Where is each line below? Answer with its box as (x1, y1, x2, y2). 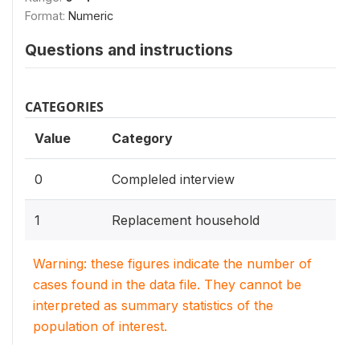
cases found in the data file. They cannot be (33, 276, 301, 292)
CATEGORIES (25, 98, 104, 116)
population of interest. (33, 318, 167, 334)
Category (112, 130, 173, 146)
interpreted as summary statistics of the (33, 297, 273, 313)
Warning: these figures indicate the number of (33, 256, 312, 272)
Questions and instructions (25, 40, 233, 59)
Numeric (68, 9, 113, 22)
